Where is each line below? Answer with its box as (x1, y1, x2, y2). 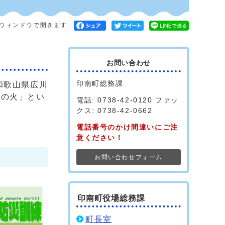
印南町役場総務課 (77, 194, 145, 202)
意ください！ (76, 134, 124, 142)
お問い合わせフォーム (94, 154, 163, 161)
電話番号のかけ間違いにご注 (76, 123, 178, 131)
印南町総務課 (76, 79, 124, 87)
